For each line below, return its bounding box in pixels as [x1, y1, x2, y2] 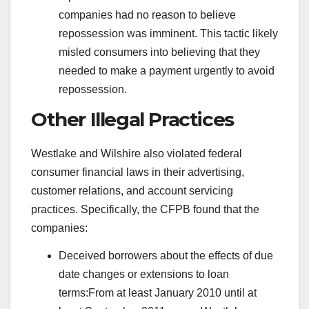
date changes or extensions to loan [59, 268, 229, 281]
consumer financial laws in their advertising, [31, 166, 244, 179]
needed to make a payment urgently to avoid [59, 64, 275, 77]
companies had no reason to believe [59, 8, 236, 21]
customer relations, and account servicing [31, 185, 233, 197]
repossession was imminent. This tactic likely [59, 27, 278, 39]
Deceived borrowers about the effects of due [59, 250, 273, 262]
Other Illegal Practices [31, 108, 234, 132]
